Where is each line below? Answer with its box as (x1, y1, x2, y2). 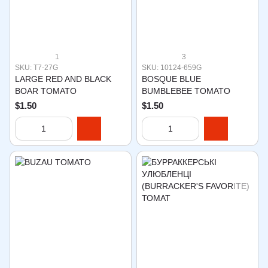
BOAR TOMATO (15, 86, 77, 96)
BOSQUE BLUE (142, 74, 201, 84)
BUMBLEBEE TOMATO (142, 86, 230, 96)
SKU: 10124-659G (142, 63, 202, 72)
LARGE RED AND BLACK (15, 74, 111, 84)
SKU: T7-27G (15, 63, 58, 72)
